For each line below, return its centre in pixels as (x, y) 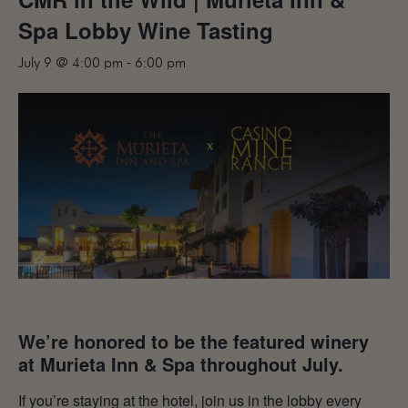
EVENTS (250, 95)
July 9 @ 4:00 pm (71, 64)
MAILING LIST (277, 15)
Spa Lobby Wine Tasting (146, 30)
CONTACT (261, 47)
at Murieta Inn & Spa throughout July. (181, 364)
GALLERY (255, 127)
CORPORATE (272, 79)
